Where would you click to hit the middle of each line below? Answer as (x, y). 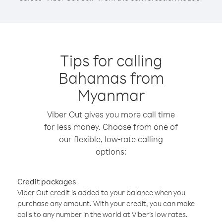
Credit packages (47, 181)
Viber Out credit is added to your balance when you (101, 193)
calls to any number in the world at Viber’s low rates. (103, 214)
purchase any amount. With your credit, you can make (106, 203)
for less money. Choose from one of (111, 127)
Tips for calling (111, 60)
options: (111, 151)
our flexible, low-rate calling (111, 139)
